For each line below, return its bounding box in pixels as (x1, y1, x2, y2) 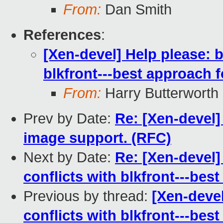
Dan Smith (101, 1, 172, 18)
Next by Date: (23, 149, 115, 166)
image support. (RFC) (23, 130, 171, 146)
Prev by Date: (23, 111, 115, 127)
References (23, 27, 101, 43)
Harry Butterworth (101, 85, 219, 102)
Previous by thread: (23, 188, 152, 205)
